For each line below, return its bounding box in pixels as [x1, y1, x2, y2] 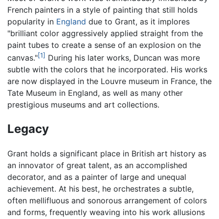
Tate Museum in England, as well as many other [7, 88, 183, 98]
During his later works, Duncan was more [45, 53, 200, 63]
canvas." [7, 53, 38, 63]
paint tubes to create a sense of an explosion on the [7, 40, 201, 50]
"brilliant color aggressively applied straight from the [7, 28, 203, 39]
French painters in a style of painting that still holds [7, 5, 197, 15]
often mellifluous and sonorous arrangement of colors [7, 196, 207, 206]
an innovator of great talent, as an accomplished [7, 160, 187, 171]
